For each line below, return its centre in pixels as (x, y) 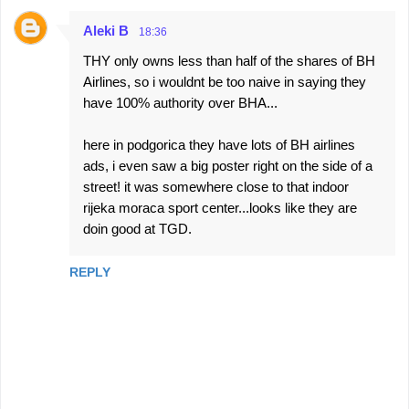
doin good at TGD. (137, 229)
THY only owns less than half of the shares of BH (229, 61)
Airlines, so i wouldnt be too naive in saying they (225, 82)
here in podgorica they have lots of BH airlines (219, 145)
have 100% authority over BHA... (180, 103)
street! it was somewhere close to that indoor (216, 187)
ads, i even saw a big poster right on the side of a (228, 166)
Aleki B (106, 31)
